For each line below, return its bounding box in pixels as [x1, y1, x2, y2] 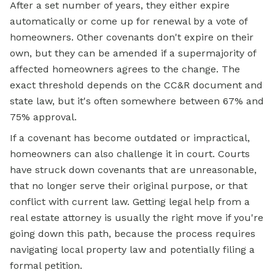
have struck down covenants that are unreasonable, [10, 164, 257, 176]
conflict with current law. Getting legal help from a [10, 196, 250, 207]
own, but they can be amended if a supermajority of [10, 47, 256, 59]
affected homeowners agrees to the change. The [10, 63, 240, 75]
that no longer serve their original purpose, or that [10, 180, 247, 192]
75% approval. [10, 111, 77, 123]
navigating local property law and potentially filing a [10, 244, 255, 255]
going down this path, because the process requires [10, 228, 255, 239]
